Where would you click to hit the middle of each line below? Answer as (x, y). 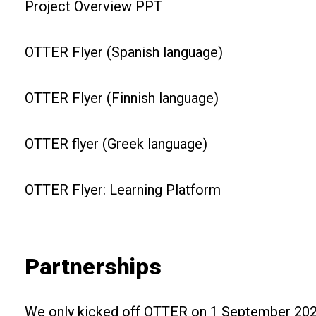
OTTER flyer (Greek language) (116, 144)
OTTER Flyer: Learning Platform (123, 190)
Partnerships (93, 267)
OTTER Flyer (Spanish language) (124, 52)
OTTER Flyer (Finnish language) (122, 98)
